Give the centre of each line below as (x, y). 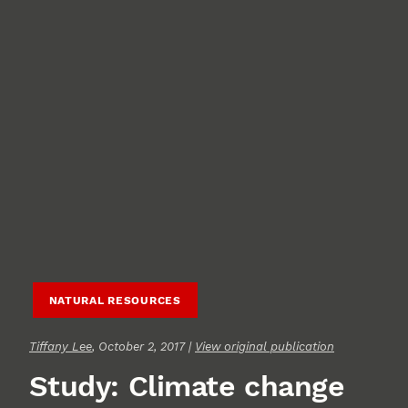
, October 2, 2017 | (143, 346)
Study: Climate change (187, 386)
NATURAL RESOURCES (115, 301)
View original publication (265, 346)
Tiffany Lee (61, 346)
